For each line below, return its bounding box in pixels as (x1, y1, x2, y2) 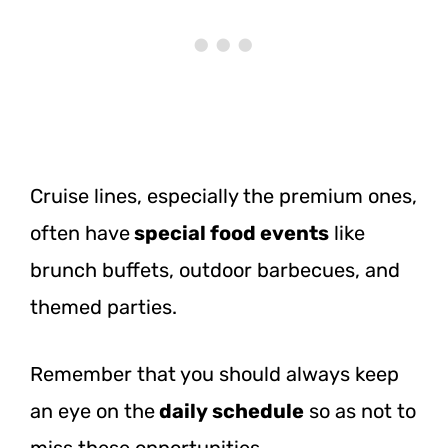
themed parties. (30, 294, 177, 319)
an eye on (30, 398, 124, 423)
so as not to (304, 398, 416, 423)
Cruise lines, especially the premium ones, (30, 183, 417, 208)
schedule (208, 398, 304, 423)
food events (206, 220, 329, 245)
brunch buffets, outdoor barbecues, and (30, 257, 400, 282)
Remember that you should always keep (30, 361, 399, 386)
